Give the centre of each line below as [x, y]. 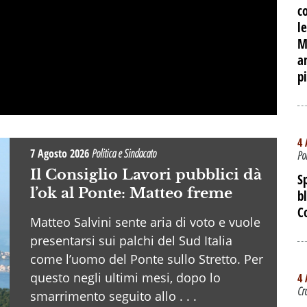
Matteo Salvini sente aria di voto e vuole [145, 222]
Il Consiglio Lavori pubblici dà [146, 174]
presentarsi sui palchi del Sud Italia [131, 240]
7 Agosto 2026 [61, 153]
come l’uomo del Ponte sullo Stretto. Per [147, 259]
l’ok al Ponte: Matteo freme [131, 193]
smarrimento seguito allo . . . [113, 296]
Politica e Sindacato [124, 153]
